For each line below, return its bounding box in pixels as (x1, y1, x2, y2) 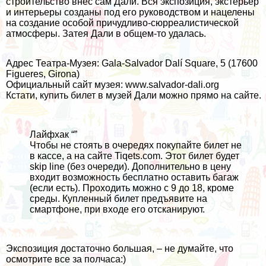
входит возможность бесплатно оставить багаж (30, 172, 239, 183)
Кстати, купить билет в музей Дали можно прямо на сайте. (6, 90, 261, 101)
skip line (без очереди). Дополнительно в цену (30, 161, 231, 172)
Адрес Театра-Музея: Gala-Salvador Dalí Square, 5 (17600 (6, 58, 258, 69)
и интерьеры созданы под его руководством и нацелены (6, 7, 255, 18)
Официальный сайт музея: (6, 80, 125, 90)
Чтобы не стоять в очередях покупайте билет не (30, 140, 242, 151)
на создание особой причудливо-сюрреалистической (6, 18, 239, 28)
